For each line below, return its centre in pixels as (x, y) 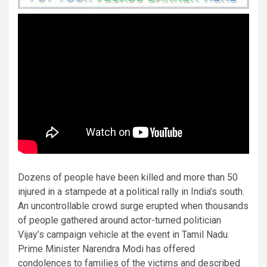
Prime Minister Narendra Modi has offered (106, 249)
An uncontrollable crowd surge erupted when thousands (133, 206)
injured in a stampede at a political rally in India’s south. (131, 191)
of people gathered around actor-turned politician (119, 220)
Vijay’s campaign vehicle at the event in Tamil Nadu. (124, 234)
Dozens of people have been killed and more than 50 (128, 177)
